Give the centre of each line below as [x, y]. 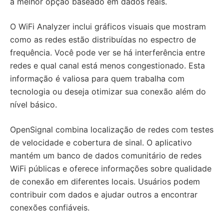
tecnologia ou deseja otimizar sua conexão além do [108, 91]
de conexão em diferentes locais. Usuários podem [105, 181]
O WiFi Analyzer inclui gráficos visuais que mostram [108, 26]
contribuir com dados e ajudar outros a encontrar [104, 194]
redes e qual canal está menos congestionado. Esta [107, 65]
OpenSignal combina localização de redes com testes [112, 129]
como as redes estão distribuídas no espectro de [103, 39]
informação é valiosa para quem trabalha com [97, 78]
